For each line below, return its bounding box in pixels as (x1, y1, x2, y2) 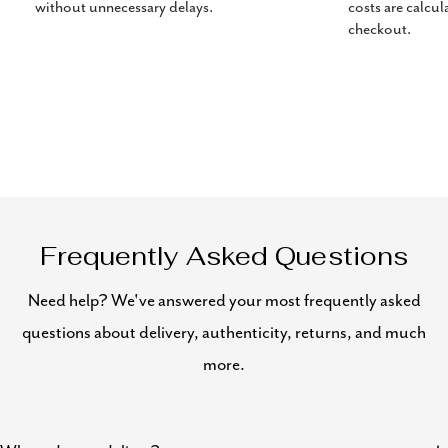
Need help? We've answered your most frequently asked (27, 291, 421, 312)
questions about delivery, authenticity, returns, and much (22, 323, 426, 344)
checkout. (347, 19, 411, 39)
